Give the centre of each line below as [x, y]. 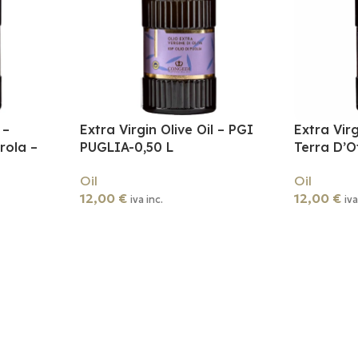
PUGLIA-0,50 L [126, 147]
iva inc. [146, 199]
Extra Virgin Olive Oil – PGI [166, 129]
